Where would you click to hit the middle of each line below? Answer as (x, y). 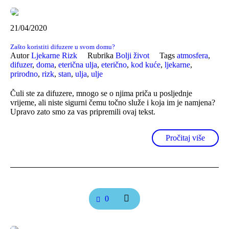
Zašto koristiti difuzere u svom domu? (63, 47)
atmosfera (192, 56)
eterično (114, 65)
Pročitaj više (185, 138)
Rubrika (101, 56)
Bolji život (132, 56)
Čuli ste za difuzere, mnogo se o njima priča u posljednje (101, 94)
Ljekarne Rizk (54, 56)
